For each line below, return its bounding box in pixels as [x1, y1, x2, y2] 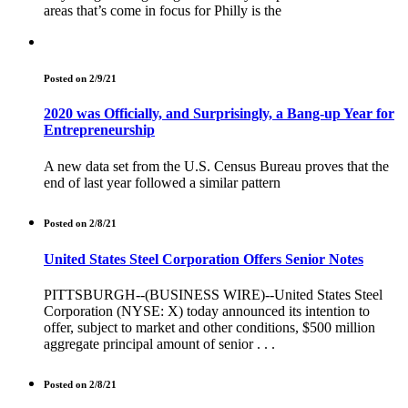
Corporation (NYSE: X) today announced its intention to [44, 302, 370, 319]
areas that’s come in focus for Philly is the [44, 2, 281, 18]
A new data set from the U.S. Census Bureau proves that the [44, 158, 389, 174]
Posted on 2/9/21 [44, 72, 117, 84]
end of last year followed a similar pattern [44, 174, 280, 190]
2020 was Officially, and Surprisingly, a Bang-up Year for [44, 106, 394, 122]
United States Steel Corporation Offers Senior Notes [44, 250, 363, 267]
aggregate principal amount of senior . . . [44, 335, 275, 352]
